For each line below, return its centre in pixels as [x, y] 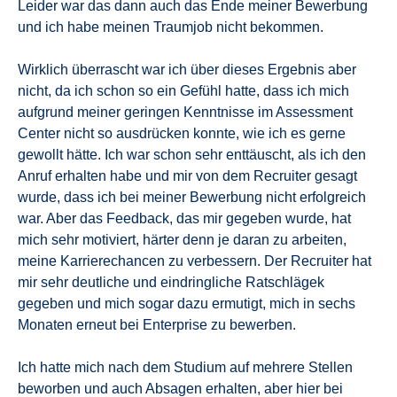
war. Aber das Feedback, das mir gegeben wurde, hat [184, 218]
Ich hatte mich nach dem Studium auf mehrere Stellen [185, 367]
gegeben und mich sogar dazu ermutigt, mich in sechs [187, 303]
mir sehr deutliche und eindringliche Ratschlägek [171, 282]
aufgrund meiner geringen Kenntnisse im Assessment [185, 112]
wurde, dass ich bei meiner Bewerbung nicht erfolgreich [192, 197]
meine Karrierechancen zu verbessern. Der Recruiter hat [195, 261]
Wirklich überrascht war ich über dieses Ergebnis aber [187, 69]
